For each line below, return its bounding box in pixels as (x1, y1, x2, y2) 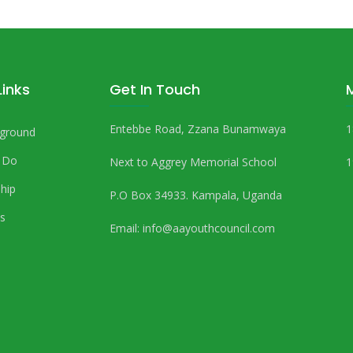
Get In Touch (110, 80, 200, 100)
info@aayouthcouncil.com (143, 221, 275, 236)
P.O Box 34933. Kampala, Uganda (110, 188, 282, 203)
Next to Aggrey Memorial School (110, 154, 277, 170)
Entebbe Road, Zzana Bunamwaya (110, 121, 289, 137)
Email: (110, 221, 143, 236)
